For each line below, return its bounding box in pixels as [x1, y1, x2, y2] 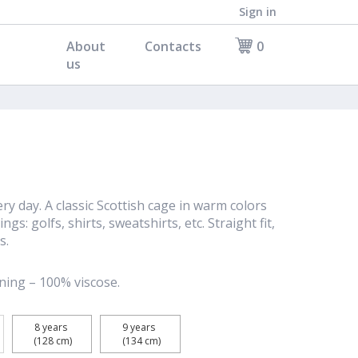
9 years [122, 320, 158, 334]
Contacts [145, 37, 201, 55]
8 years [34, 320, 70, 334]
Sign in [239, 4, 276, 19]
